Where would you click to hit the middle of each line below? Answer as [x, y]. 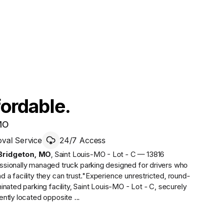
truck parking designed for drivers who [124, 165]
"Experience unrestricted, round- [136, 175]
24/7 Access [83, 140]
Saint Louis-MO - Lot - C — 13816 [109, 154]
